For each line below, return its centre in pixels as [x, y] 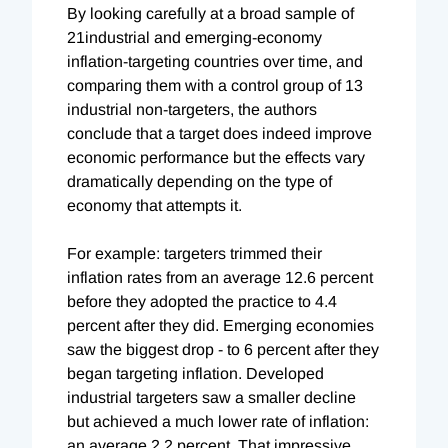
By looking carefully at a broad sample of [210, 13]
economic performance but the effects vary [216, 157]
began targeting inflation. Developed [195, 373]
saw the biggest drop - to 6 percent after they [223, 349]
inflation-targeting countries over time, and [215, 61]
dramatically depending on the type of [199, 181]
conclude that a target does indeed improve [219, 133]
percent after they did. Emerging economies [220, 325]
